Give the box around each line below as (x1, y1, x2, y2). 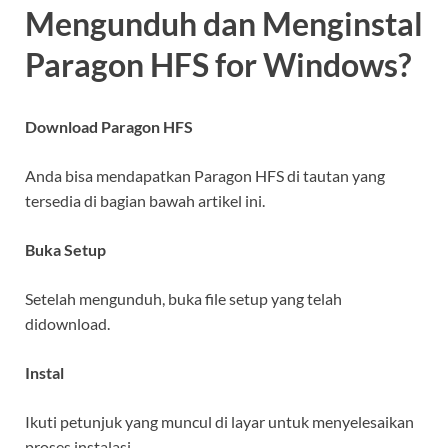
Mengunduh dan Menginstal (25, 4, 423, 44)
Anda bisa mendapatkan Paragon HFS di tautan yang (25, 166, 385, 186)
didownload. (25, 314, 110, 334)
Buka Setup (25, 240, 106, 260)
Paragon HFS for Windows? (25, 45, 411, 85)
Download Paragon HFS (25, 117, 193, 137)
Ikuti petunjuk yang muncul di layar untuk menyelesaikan (25, 412, 414, 432)
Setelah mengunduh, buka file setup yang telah (25, 289, 342, 309)
